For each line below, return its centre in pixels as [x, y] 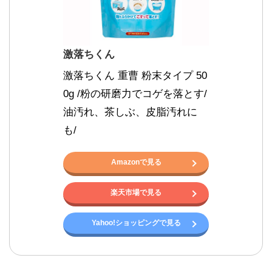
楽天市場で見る [136, 192]
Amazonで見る [136, 162]
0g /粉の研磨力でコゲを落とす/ [135, 93]
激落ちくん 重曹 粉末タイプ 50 [135, 75]
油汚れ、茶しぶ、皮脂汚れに [130, 112]
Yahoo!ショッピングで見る [136, 223]
